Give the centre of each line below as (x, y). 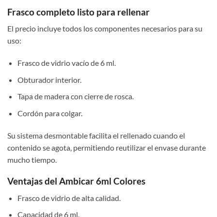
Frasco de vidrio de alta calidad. (69, 198)
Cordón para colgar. (50, 113)
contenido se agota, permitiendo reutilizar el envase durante (107, 147)
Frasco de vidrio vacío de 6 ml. (66, 62)
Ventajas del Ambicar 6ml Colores (76, 181)
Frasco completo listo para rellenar (78, 12)
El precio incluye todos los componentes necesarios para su (105, 29)
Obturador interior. (49, 79)
